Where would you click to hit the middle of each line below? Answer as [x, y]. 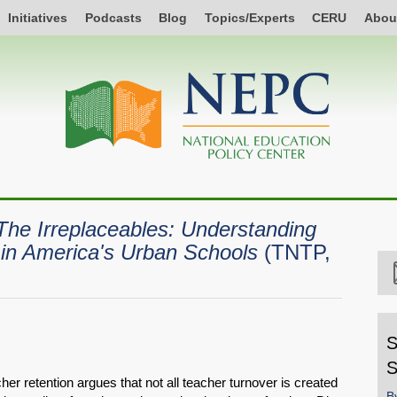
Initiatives [38, 17]
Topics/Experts [249, 17]
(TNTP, [297, 253]
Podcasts [113, 17]
